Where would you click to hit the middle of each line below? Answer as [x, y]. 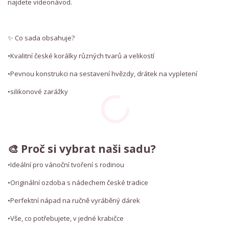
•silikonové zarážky [38, 91]
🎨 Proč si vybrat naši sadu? [82, 148]
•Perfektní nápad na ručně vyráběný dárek [74, 201]
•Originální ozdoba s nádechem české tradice [78, 183]
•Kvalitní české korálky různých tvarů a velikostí [81, 56]
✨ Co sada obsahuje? [41, 38]
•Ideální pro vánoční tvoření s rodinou [66, 165]
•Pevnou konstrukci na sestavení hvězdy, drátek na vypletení [102, 74]
